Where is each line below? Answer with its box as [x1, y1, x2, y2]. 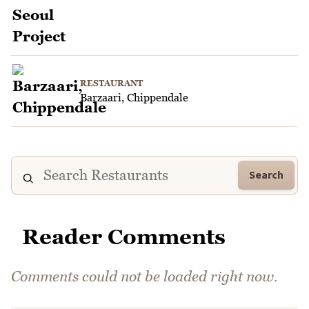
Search [249, 167, 283, 183]
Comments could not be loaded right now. [11, 267, 278, 285]
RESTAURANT [80, 77, 143, 88]
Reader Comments [22, 223, 226, 249]
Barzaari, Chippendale [80, 90, 188, 103]
